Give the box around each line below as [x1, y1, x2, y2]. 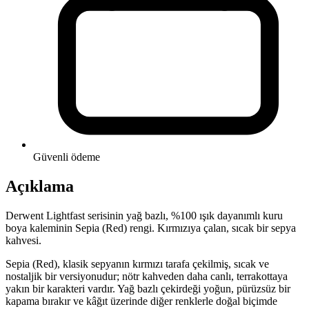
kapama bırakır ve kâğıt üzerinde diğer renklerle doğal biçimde [6, 295, 277, 308]
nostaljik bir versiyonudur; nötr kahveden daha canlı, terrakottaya [6, 270, 288, 283]
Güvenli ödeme [33, 151, 100, 163]
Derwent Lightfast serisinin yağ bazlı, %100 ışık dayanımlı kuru [6, 210, 283, 222]
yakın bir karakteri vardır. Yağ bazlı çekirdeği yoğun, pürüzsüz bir [6, 283, 290, 295]
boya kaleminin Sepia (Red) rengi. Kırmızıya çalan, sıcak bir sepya [6, 222, 296, 235]
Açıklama [6, 177, 74, 196]
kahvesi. [6, 235, 41, 247]
